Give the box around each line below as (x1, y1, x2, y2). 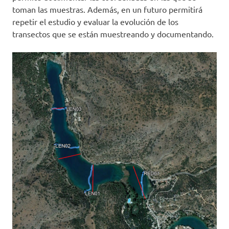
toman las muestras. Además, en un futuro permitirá (12, 4, 202, 14)
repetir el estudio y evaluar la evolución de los (12, 16, 178, 27)
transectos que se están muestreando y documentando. (12, 28, 214, 39)
